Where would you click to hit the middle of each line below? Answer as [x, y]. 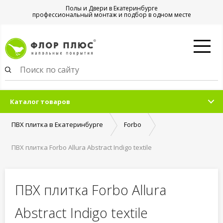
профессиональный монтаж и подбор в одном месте [111, 15]
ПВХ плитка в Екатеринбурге [57, 124]
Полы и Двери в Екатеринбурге [111, 8]
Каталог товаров [40, 102]
